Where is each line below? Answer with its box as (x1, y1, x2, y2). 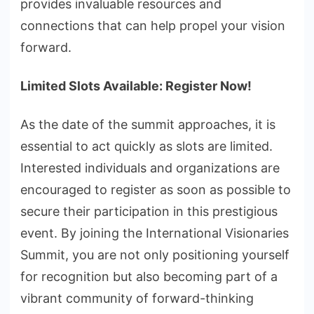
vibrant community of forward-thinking (20, 291, 254, 306)
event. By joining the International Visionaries (20, 226, 289, 241)
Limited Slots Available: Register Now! (20, 78, 252, 94)
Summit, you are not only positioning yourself (20, 247, 289, 263)
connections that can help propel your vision (20, 18, 285, 34)
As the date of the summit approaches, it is (20, 117, 275, 132)
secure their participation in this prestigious (20, 204, 278, 219)
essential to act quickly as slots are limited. (20, 139, 273, 154)
